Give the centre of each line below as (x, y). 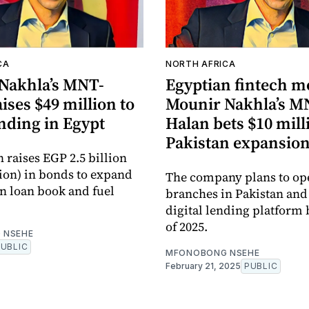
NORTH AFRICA (201, 64)
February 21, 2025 (203, 266)
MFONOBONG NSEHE (213, 253)
